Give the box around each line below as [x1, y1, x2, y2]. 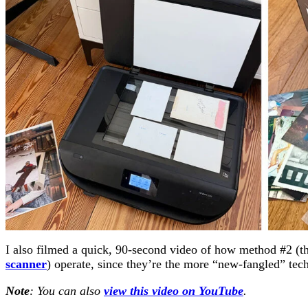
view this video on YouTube [104, 283, 243, 298]
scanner [5, 256, 47, 271]
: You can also [30, 283, 104, 298]
